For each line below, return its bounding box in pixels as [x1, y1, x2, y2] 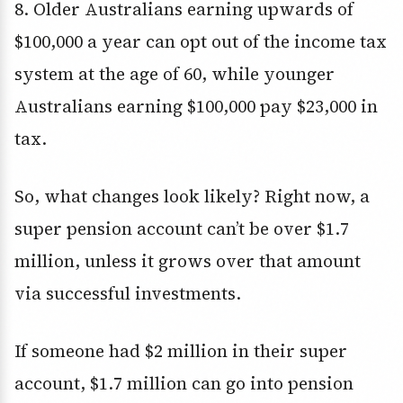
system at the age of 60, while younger [14, 62, 335, 86]
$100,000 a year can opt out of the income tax [14, 30, 387, 54]
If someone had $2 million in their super [14, 339, 347, 363]
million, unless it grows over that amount [14, 249, 361, 273]
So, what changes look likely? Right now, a [14, 184, 370, 209]
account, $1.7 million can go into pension [14, 372, 354, 396]
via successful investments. [14, 282, 241, 306]
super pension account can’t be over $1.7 [14, 217, 349, 241]
